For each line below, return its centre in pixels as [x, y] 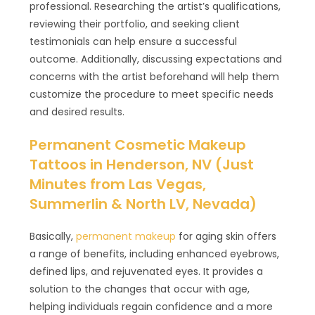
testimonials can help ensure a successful [134, 41]
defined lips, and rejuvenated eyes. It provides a [147, 271]
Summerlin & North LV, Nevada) [143, 204]
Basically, [53, 236]
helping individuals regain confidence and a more [152, 306]
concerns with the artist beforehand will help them [155, 76]
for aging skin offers [226, 236]
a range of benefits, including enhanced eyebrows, [155, 253]
